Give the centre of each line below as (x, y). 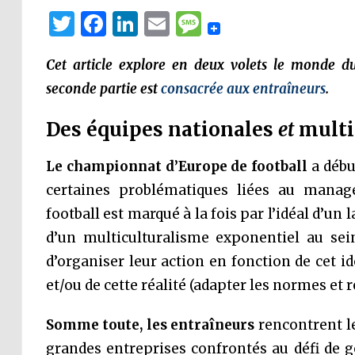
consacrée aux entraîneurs (243, 89)
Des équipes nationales (162, 130)
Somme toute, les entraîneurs (150, 325)
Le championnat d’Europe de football (177, 166)
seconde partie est (103, 89)
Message (257, 24)
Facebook (166, 24)
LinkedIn (195, 24)
